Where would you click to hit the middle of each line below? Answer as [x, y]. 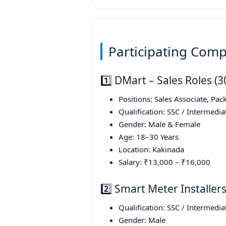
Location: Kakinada [151, 150]
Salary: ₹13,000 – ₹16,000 [164, 162]
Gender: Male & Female [159, 124]
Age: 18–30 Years [149, 137]
